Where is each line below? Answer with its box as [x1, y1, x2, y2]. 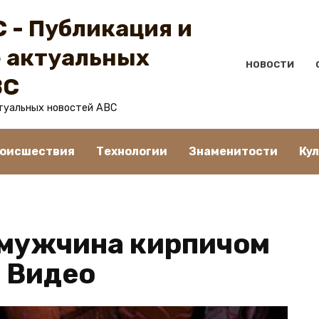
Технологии [96, 145, 167, 158]
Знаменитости [189, 145, 278, 158]
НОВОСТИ [246, 59, 294, 70]
